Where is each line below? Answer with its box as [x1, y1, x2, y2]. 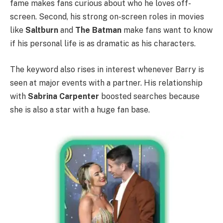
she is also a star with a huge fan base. [10, 105, 150, 114]
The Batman [75, 25, 121, 35]
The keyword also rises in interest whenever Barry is [10, 64, 204, 74]
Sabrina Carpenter [28, 91, 99, 101]
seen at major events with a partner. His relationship [10, 78, 203, 88]
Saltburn [25, 25, 58, 35]
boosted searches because [99, 91, 200, 101]
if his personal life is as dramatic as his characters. [10, 39, 196, 49]
